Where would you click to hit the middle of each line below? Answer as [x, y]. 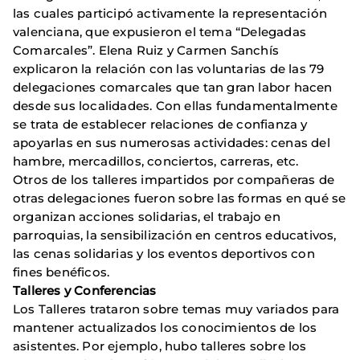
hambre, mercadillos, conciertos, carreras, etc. [156, 162]
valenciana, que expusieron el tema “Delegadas [160, 32]
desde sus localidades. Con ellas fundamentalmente [175, 106]
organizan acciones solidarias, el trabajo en [147, 217]
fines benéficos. [61, 272]
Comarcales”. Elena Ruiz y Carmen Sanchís [146, 51]
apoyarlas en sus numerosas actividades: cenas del [172, 143]
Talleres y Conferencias [85, 291]
